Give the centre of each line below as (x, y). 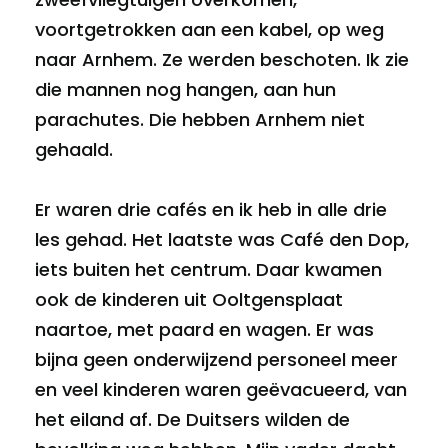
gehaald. (74, 149)
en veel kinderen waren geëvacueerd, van (221, 389)
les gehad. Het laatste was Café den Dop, (222, 239)
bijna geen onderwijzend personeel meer (216, 359)
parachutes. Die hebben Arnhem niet (200, 119)
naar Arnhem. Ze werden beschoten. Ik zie (222, 59)
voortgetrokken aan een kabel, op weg (209, 29)
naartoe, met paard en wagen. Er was (204, 329)
